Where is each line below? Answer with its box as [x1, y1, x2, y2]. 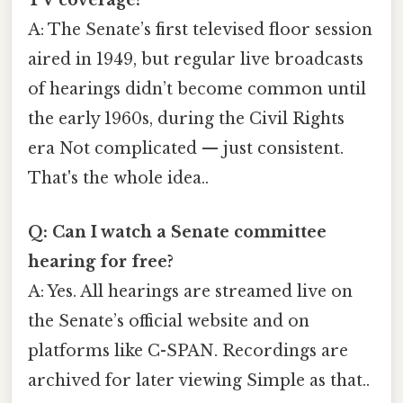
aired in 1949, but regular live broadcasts [28, 49, 363, 70]
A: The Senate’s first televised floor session [28, 20, 372, 40]
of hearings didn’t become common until [28, 79, 366, 100]
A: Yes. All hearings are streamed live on [28, 281, 353, 301]
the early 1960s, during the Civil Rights [28, 109, 345, 130]
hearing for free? [28, 251, 174, 272]
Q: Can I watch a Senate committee [28, 221, 327, 242]
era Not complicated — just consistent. [28, 139, 344, 159]
